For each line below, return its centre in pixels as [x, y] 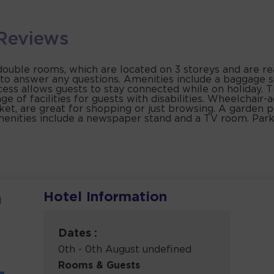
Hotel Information [106, 198]
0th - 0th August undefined [125, 250]
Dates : [78, 234]
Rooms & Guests [99, 266]
